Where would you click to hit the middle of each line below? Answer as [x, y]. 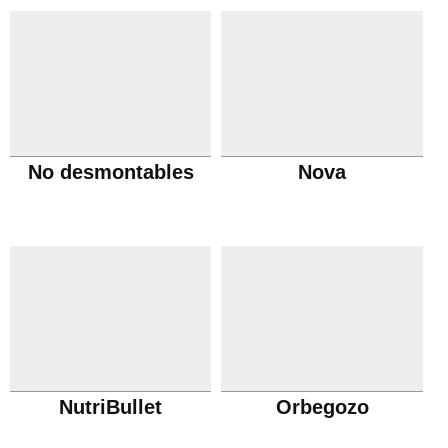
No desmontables [110, 172]
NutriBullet [111, 407]
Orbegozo [322, 407]
